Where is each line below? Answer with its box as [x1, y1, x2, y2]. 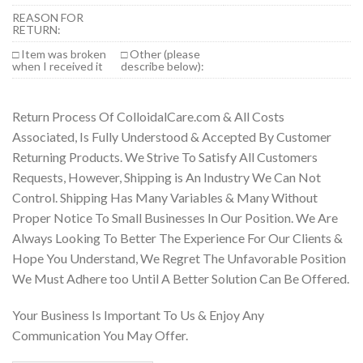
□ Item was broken [12, 47, 106, 61]
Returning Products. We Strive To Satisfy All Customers [12, 149, 318, 164]
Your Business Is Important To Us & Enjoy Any [12, 307, 264, 322]
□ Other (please [121, 47, 200, 61]
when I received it [12, 59, 103, 73]
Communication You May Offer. [12, 327, 188, 343]
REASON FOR [12, 11, 83, 24]
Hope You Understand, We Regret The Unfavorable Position [12, 250, 346, 266]
